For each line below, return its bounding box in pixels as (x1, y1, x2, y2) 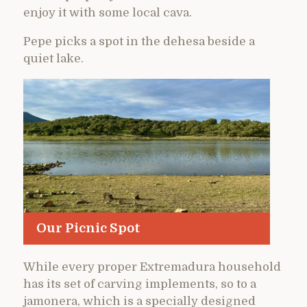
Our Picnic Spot (36, 221, 140, 236)
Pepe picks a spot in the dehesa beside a (23, 34, 255, 48)
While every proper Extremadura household (23, 260, 281, 273)
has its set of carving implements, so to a (23, 277, 256, 291)
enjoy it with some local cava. (23, 5, 192, 19)
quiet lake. (23, 51, 84, 65)
